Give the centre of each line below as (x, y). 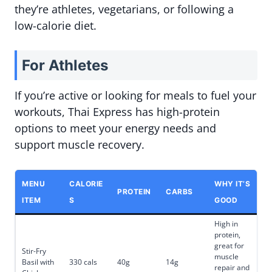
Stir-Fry (34, 251)
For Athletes (65, 66)
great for (229, 246)
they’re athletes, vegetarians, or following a (124, 9)
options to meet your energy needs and (115, 128)
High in (226, 224)
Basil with (38, 262)
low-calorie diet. (56, 26)
